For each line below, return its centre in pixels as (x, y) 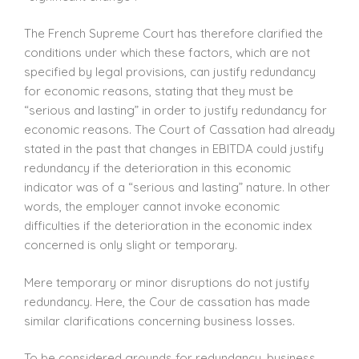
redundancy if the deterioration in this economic (157, 168)
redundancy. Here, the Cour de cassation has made (167, 301)
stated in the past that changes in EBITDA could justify (174, 149)
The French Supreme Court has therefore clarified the (173, 34)
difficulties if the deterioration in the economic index (168, 226)
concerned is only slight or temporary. (131, 245)
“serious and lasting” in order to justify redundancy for (175, 111)
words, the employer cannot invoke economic (152, 207)
